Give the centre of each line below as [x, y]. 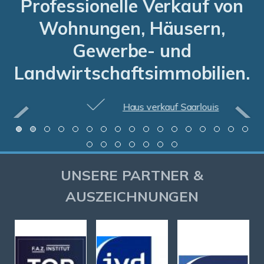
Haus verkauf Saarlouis [107, 106]
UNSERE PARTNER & [132, 175]
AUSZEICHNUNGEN [132, 197]
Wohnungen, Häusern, [132, 29]
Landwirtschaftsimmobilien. [132, 73]
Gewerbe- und [132, 51]
